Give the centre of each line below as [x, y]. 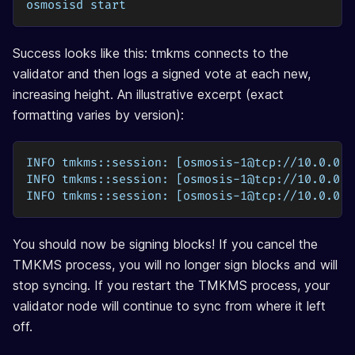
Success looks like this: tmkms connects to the [151, 53]
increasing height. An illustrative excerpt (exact [148, 94]
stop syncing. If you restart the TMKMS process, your [171, 285]
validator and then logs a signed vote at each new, [162, 73]
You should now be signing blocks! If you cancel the [165, 244]
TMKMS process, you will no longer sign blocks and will [175, 264]
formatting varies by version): [98, 115]
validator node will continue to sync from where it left [169, 305]
